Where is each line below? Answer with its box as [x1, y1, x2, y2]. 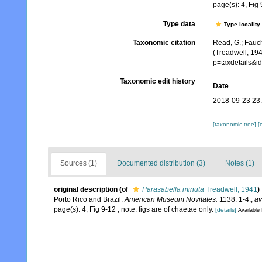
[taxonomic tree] [212, 121, 258, 128]
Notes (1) [225, 159, 254, 168]
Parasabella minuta [142, 185, 204, 194]
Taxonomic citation [132, 39, 195, 47]
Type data [163, 20, 195, 29]
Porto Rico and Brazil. [54, 195, 125, 204]
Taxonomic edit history [119, 77, 195, 86]
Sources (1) [60, 159, 97, 168]
